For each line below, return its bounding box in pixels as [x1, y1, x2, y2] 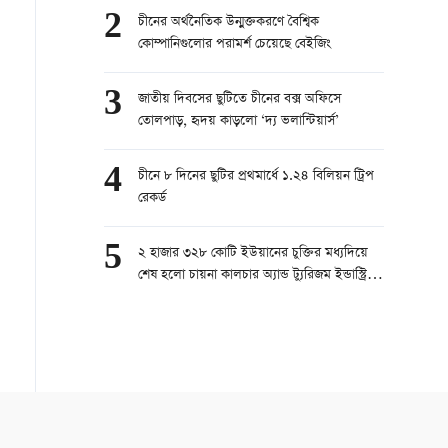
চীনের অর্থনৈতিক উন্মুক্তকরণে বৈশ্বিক [138, 12, 319, 33]
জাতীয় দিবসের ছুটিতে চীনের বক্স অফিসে [138, 89, 341, 110]
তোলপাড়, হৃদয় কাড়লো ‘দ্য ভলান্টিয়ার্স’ [138, 111, 339, 132]
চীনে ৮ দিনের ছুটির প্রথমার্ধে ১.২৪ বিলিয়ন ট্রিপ [138, 166, 374, 187]
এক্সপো [138, 287, 174, 308]
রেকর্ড [138, 188, 166, 209]
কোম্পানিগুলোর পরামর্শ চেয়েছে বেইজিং [138, 34, 331, 55]
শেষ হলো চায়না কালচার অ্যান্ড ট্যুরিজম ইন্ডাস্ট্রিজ [138, 265, 376, 286]
